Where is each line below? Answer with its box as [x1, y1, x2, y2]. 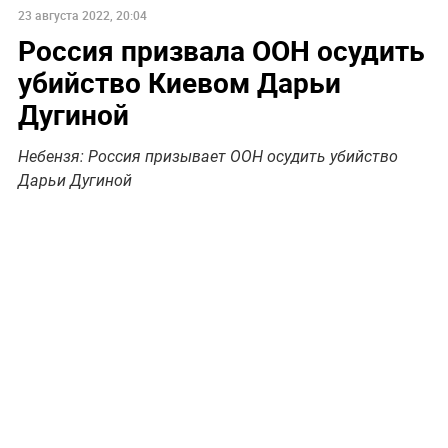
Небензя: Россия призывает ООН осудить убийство [17, 146, 398, 166]
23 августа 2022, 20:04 [17, 6, 147, 23]
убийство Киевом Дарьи [17, 62, 341, 101]
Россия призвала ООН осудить [17, 30, 425, 69]
